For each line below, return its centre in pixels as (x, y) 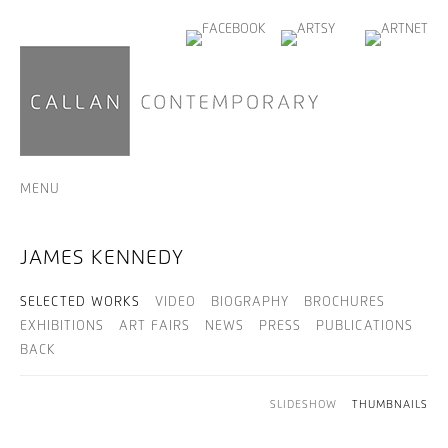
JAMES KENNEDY (102, 258)
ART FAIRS (154, 326)
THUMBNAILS (390, 404)
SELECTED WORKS (80, 302)
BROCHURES (344, 302)
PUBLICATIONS (364, 326)
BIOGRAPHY (250, 302)
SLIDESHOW (303, 404)
